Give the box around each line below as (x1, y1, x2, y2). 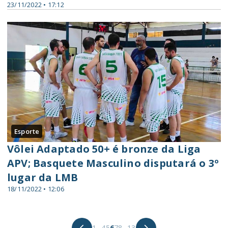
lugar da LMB (7, 170, 78, 184)
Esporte (14, 127, 40, 136)
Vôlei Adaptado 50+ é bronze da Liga (7, 142, 201, 156)
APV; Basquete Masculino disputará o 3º (7, 156, 219, 170)
